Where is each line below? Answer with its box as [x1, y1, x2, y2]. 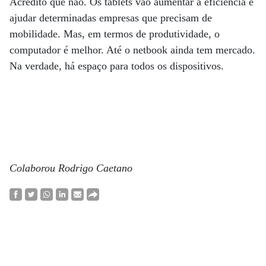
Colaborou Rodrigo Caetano [9, 162, 132, 175]
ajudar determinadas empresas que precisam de [9, 12, 212, 24]
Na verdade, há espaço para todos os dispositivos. [9, 60, 227, 72]
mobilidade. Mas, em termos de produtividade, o [9, 28, 220, 40]
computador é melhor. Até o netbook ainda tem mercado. [9, 44, 255, 56]
